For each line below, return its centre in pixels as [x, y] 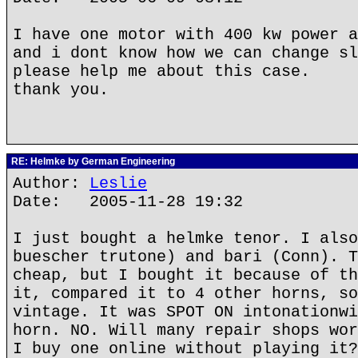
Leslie [118, 183]
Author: [51, 183]
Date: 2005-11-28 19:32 [128, 202]
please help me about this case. [161, 72]
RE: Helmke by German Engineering [92, 161]
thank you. [61, 90]
